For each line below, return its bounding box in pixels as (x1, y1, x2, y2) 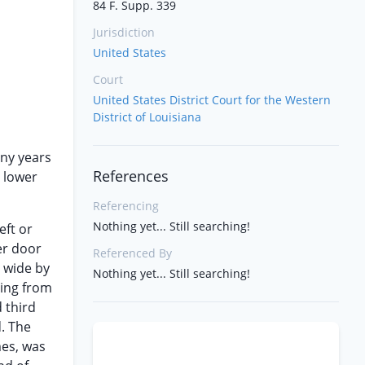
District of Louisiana (93, 109, 201, 125)
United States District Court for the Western (93, 92, 331, 108)
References (93, 166, 169, 186)
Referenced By (93, 245, 172, 261)
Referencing (93, 198, 159, 213)
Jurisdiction (93, 24, 155, 40)
